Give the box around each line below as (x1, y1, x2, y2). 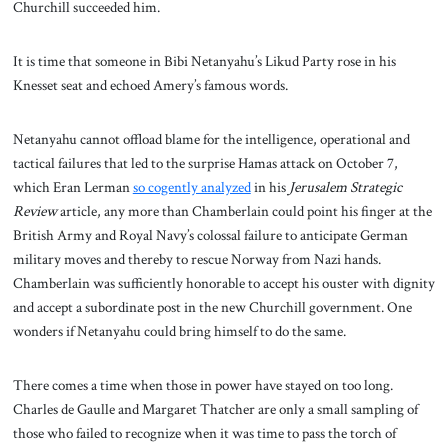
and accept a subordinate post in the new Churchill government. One (12, 296, 412, 317)
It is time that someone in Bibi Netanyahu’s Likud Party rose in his (12, 51, 396, 72)
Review (12, 200, 60, 221)
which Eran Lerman (12, 176, 133, 197)
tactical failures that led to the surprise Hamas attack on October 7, (12, 152, 398, 173)
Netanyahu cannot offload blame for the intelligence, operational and (12, 128, 410, 149)
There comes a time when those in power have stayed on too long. (12, 374, 393, 395)
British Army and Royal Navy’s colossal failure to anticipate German (12, 224, 408, 245)
